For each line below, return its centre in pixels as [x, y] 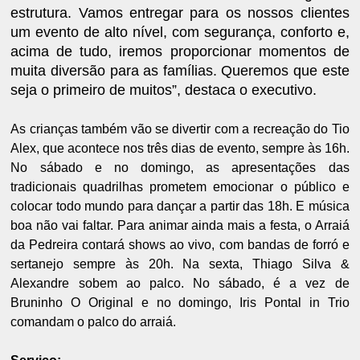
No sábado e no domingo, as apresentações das [180, 167]
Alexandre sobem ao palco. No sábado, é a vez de [180, 283]
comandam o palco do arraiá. [94, 321]
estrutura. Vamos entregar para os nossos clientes [180, 12]
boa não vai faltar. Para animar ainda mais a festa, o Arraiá [180, 225]
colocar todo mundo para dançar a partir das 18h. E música [180, 206]
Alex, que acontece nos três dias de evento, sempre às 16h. [180, 148]
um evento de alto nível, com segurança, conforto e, [180, 32]
